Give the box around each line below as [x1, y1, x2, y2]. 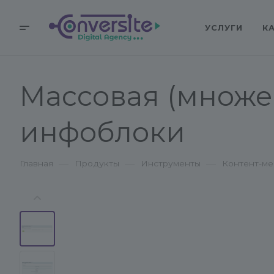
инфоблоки [20, 116, 185, 149]
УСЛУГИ [205, 23, 243, 32]
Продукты [75, 158, 119, 168]
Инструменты [141, 158, 201, 168]
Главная [20, 158, 53, 168]
